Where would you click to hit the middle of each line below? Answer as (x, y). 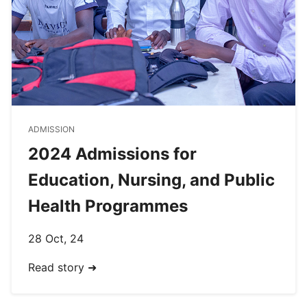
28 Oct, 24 (56, 238)
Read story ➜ (62, 267)
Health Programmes (108, 206)
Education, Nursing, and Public (151, 180)
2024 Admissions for (112, 153)
